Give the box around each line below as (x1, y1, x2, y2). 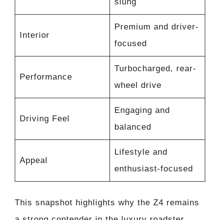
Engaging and (114, 106, 170, 115)
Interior (19, 30, 50, 40)
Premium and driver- (114, 22, 199, 32)
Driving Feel (19, 114, 70, 124)
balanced (114, 122, 151, 132)
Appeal (19, 156, 48, 165)
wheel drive (114, 81, 162, 90)
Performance (19, 72, 72, 82)
